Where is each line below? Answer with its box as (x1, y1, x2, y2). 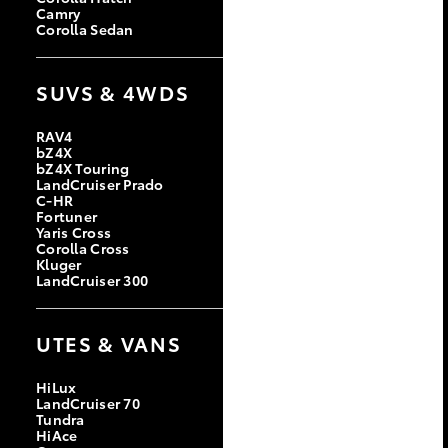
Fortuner (36, 205, 98, 226)
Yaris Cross (36, 221, 112, 242)
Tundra (36, 408, 85, 429)
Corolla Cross (36, 237, 130, 258)
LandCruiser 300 (36, 269, 149, 290)
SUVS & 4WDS (36, 78, 190, 107)
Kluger (36, 253, 82, 274)
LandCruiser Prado (36, 173, 164, 194)
